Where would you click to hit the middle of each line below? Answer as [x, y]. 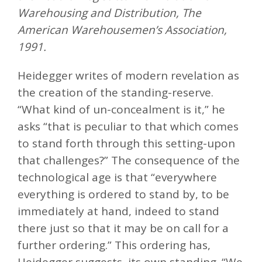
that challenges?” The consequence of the [129, 160]
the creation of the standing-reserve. [116, 92]
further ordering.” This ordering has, [114, 245]
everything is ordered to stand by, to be [123, 194]
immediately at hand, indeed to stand [118, 211]
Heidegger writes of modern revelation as [128, 75]
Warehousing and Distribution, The [109, 13]
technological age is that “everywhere [117, 177]
